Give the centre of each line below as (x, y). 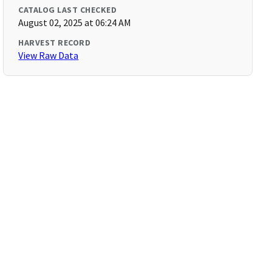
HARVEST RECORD (55, 42)
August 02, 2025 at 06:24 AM (75, 22)
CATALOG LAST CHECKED (68, 10)
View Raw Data (49, 55)
